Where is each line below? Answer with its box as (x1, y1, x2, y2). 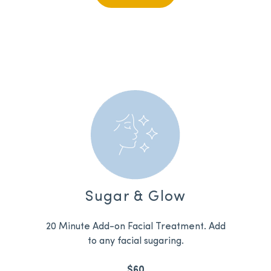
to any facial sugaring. (87, 237, 184, 247)
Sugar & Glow (85, 190, 186, 205)
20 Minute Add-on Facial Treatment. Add (45, 222, 226, 232)
